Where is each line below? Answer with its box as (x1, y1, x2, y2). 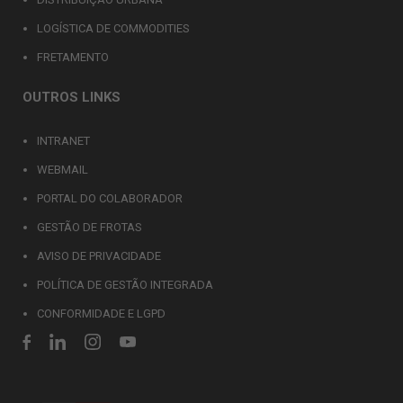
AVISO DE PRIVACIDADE (37, 249, 161, 263)
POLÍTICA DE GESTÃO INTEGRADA (37, 278, 213, 291)
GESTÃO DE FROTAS (37, 220, 142, 234)
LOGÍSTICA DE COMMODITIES (37, 22, 190, 35)
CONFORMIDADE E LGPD (37, 307, 166, 320)
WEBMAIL (37, 163, 88, 176)
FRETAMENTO (37, 50, 109, 64)
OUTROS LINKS (22, 89, 121, 105)
